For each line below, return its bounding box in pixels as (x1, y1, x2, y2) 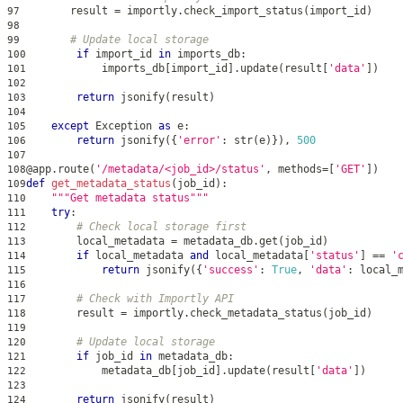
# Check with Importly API (76, 291, 234, 305)
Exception (89, 119, 158, 132)
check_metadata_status (190, 306, 322, 319)
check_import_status (184, 4, 303, 17)
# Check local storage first (76, 219, 246, 233)
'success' (202, 263, 259, 276)
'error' (177, 133, 221, 147)
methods (272, 162, 322, 175)
